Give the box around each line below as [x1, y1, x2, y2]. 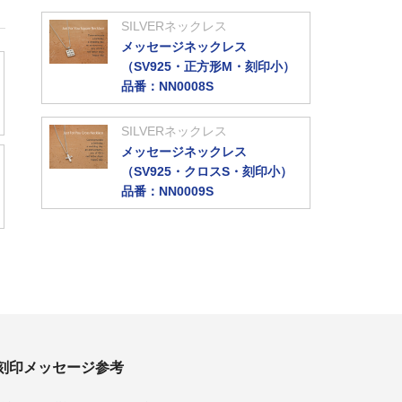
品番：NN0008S [121, 79, 214, 93]
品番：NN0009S [121, 184, 214, 198]
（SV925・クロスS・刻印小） [121, 164, 293, 179]
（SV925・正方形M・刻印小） [121, 59, 295, 74]
